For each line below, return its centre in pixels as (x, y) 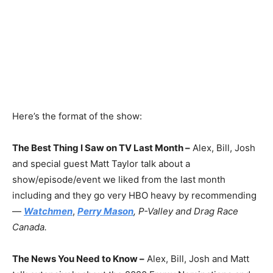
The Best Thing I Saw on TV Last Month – (101, 148)
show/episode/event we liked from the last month (119, 179)
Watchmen (48, 211)
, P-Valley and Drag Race (186, 211)
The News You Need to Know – (78, 259)
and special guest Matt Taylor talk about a (101, 164)
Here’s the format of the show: (77, 116)
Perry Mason (105, 211)
